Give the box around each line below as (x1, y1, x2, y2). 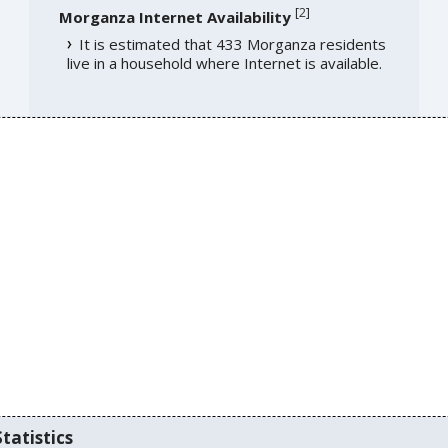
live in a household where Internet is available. (66, 53, 382, 74)
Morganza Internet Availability (58, 7, 291, 28)
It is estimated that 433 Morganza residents (78, 34, 386, 55)
